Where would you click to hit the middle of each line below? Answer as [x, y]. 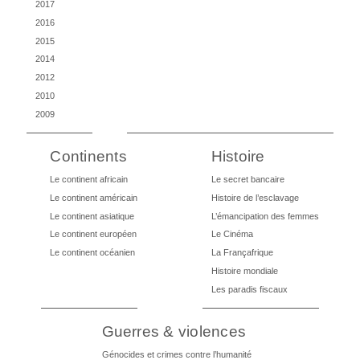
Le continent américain [94, 197]
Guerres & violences [174, 332]
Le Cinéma [232, 234]
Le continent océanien [93, 253]
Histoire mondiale [244, 270]
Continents [88, 157]
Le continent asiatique [92, 216]
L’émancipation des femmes [265, 216]
